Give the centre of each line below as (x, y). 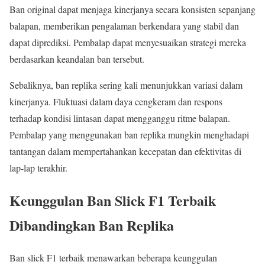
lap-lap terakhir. (38, 168)
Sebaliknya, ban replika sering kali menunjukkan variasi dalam (126, 85)
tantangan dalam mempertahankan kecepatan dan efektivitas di (125, 151)
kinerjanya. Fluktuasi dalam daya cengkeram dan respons (116, 102)
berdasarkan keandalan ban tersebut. (77, 59)
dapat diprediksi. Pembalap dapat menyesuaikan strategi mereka (128, 43)
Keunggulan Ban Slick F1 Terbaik (113, 200)
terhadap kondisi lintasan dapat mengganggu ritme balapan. (120, 118)
